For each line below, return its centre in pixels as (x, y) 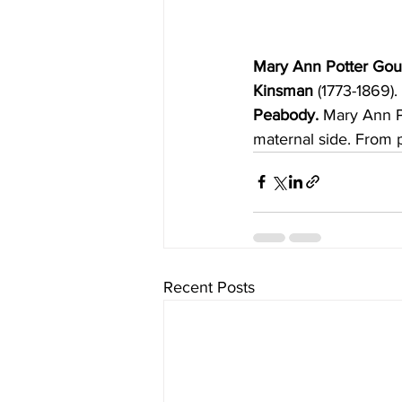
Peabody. (288, 114)
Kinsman (285, 90)
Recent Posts (209, 287)
